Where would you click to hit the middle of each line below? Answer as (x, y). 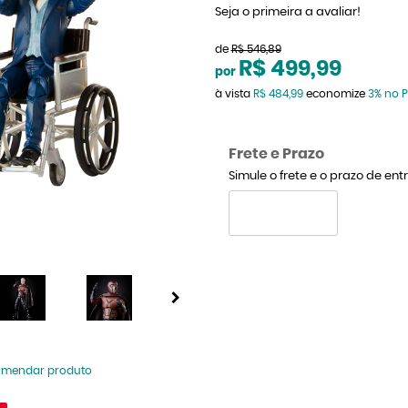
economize (335, 94)
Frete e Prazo (276, 154)
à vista (234, 94)
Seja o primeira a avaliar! (287, 12)
